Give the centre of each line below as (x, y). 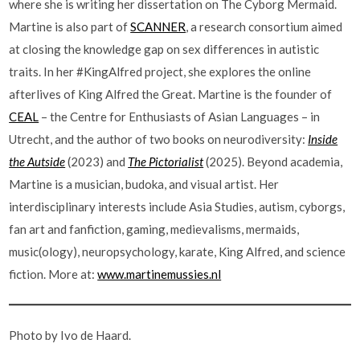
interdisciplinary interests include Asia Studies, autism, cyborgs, (177, 207)
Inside (323, 139)
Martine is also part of (70, 27)
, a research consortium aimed (264, 27)
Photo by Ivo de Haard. (70, 335)
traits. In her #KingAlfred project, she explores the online (160, 72)
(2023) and (97, 162)
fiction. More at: (53, 274)
